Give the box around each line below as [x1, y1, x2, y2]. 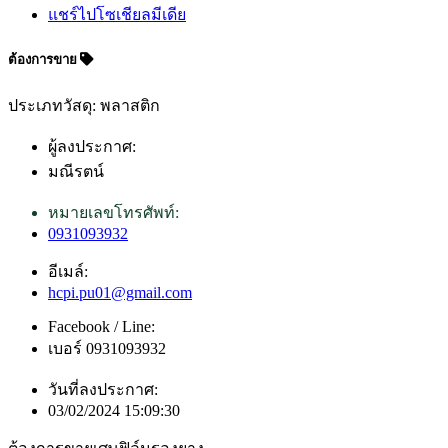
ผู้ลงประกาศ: [48, 137, 136, 155]
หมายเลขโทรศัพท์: [48, 203, 179, 221]
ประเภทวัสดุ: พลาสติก [8, 96, 160, 114]
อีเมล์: [48, 262, 88, 280]
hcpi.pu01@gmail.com [48, 283, 192, 301]
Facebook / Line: [48, 317, 155, 335]
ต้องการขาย [8, 52, 80, 68]
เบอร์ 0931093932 [48, 339, 166, 357]
